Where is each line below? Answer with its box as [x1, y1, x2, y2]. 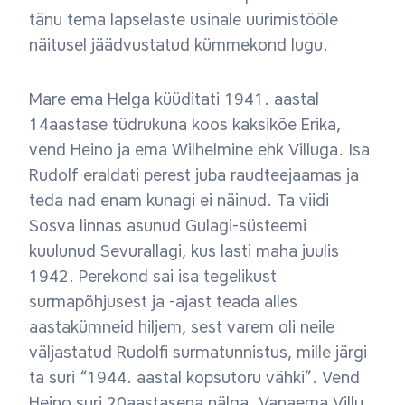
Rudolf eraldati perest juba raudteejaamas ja [29, 165, 359, 185]
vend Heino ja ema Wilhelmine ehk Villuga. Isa [29, 140, 370, 160]
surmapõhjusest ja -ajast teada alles [29, 292, 297, 312]
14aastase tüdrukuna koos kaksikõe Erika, [29, 115, 341, 135]
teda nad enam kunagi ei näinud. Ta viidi [29, 191, 329, 211]
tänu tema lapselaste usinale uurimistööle [29, 10, 338, 30]
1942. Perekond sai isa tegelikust [29, 267, 277, 287]
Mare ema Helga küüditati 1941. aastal [29, 89, 319, 109]
